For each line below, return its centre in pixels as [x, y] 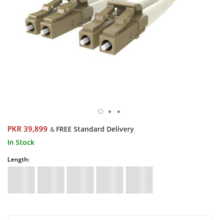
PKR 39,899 [27, 129]
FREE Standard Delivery [95, 129]
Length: [18, 159]
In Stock [21, 142]
